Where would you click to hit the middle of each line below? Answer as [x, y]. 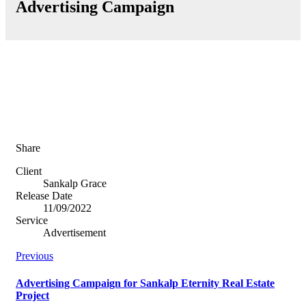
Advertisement [74, 233]
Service [32, 221]
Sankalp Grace [75, 184]
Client [29, 171]
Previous [34, 256]
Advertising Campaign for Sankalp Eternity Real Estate [145, 283]
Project [32, 295]
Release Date [44, 196]
